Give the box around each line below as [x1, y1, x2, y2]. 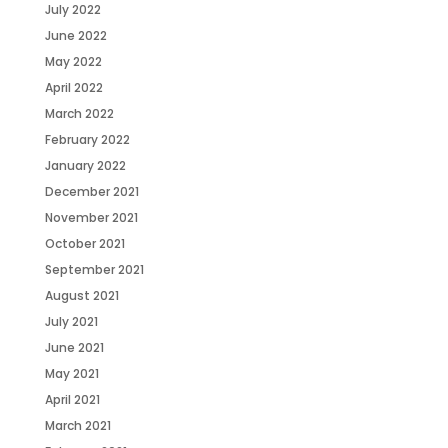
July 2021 [44, 313, 98, 330]
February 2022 [44, 131, 130, 148]
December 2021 [44, 183, 139, 200]
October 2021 [44, 235, 125, 252]
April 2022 [44, 79, 103, 96]
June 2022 [44, 27, 107, 44]
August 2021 [44, 287, 119, 304]
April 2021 [44, 391, 100, 408]
